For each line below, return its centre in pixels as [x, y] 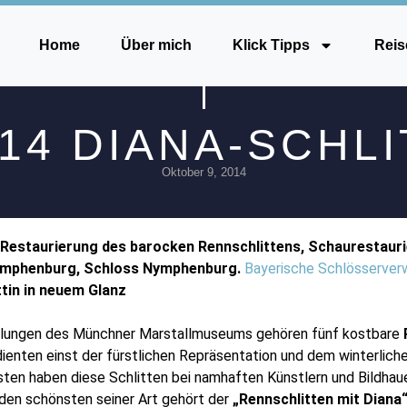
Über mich [157, 45]
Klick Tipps [272, 45]
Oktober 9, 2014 [203, 172]
